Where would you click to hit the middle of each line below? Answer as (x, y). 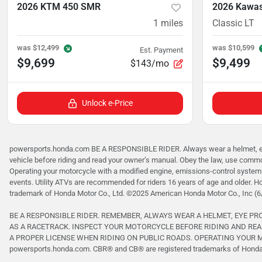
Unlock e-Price (107, 103)
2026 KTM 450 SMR (59, 7)
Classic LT (233, 23)
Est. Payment (161, 50)
